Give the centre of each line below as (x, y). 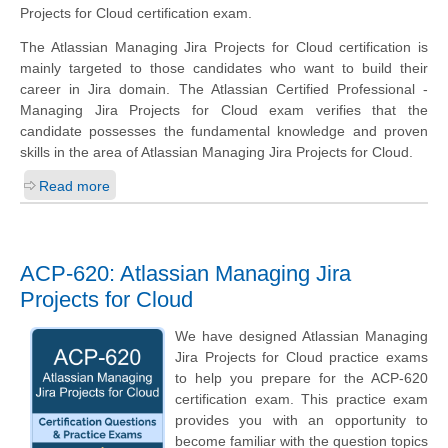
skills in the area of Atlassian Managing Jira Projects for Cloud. (216, 152)
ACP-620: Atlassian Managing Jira (185, 274)
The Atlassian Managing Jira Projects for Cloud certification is (224, 47)
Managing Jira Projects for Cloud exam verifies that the (224, 110)
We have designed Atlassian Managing (301, 336)
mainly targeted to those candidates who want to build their (224, 68)
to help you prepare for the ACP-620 (301, 378)
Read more (74, 186)
